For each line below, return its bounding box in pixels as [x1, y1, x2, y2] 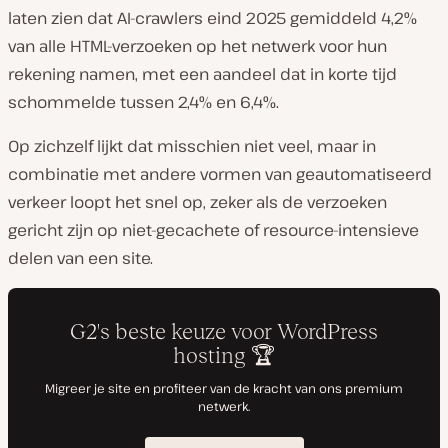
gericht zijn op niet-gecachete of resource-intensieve [8, 219, 419, 241]
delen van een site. [8, 247, 153, 269]
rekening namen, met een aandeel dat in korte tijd [8, 63, 397, 85]
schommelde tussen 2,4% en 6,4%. [8, 91, 279, 113]
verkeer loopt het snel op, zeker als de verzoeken [8, 191, 387, 213]
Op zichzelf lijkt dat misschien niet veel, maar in [8, 135, 376, 157]
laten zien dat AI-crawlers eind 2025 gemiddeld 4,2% [8, 7, 417, 29]
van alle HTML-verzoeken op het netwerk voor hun [8, 35, 387, 57]
